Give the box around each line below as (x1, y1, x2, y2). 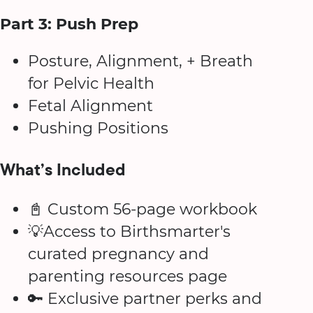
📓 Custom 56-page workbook (28, 200, 257, 219)
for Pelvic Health (28, 74, 154, 94)
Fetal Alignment (28, 96, 153, 116)
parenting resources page (28, 267, 227, 286)
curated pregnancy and (28, 245, 209, 264)
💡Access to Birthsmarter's (28, 222, 231, 242)
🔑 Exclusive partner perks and (28, 289, 262, 309)
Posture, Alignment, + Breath (28, 52, 253, 71)
